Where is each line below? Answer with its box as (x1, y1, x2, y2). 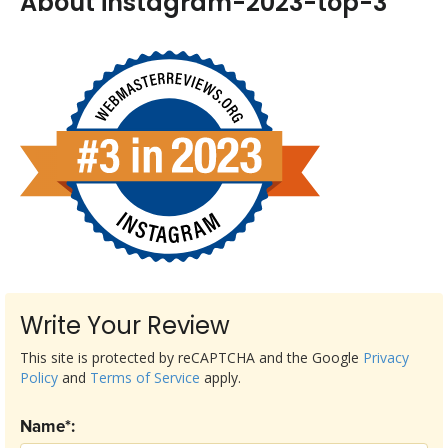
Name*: (20, 419, 75, 436)
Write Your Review (20, 309, 230, 342)
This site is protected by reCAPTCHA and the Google (20, 348, 363, 367)
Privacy (363, 348, 409, 367)
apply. (200, 368, 241, 387)
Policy (20, 368, 58, 387)
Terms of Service (90, 368, 200, 387)
